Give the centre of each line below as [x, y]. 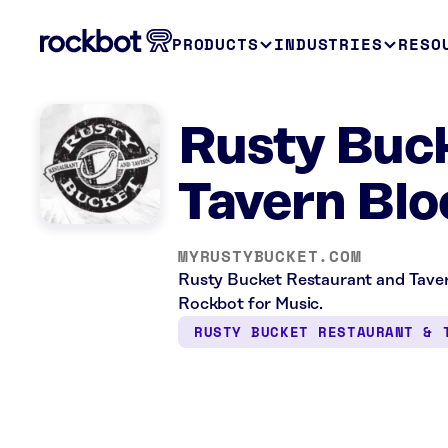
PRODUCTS [215, 44]
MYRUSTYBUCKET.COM [270, 256]
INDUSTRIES [328, 44]
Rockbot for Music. [251, 304]
